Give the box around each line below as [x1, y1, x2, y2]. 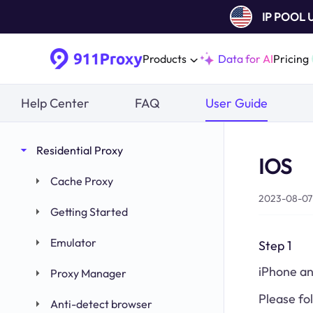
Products [143, 52, 187, 66]
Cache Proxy [50, 174, 113, 188]
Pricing [273, 52, 309, 66]
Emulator [50, 235, 96, 249]
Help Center [21, 94, 89, 111]
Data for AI [218, 52, 273, 66]
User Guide [205, 94, 268, 111]
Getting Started [50, 205, 128, 219]
